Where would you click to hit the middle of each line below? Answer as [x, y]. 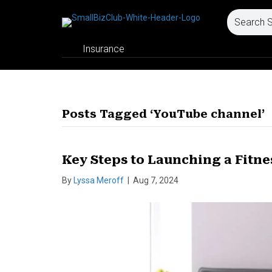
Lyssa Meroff [99, 180]
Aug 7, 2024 [156, 180]
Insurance [104, 49]
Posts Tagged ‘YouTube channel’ [163, 114]
